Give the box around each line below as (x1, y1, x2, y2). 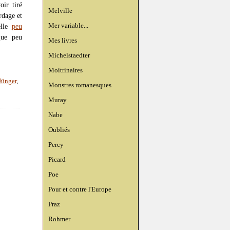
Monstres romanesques (48, 81, 111, 89)
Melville (48, 7, 72, 14)
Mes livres (48, 36, 77, 44)
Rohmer (48, 215, 70, 223)
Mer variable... (48, 22, 88, 29)
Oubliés (48, 126, 70, 133)
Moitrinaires (48, 66, 83, 74)
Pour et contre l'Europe (48, 185, 111, 193)
